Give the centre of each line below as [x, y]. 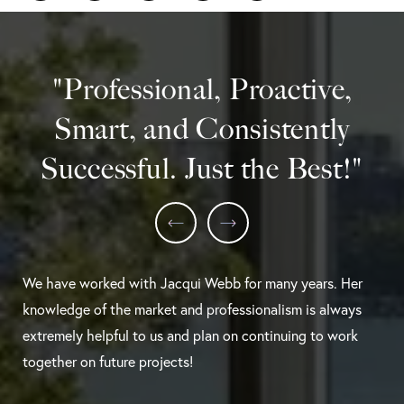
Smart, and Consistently [202, 129]
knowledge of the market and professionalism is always [192, 309]
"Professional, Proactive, [202, 89]
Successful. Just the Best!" [202, 168]
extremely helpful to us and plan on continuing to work [190, 335]
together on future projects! [108, 361]
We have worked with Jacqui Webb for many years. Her [193, 283]
